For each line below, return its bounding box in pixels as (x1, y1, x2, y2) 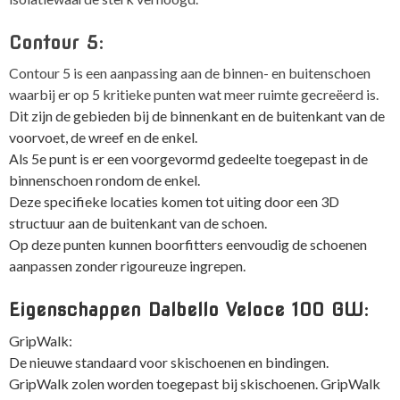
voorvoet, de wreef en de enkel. (9, 129, 197, 146)
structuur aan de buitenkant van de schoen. (9, 214, 267, 232)
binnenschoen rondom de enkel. (9, 171, 200, 189)
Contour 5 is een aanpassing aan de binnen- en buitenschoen (9, 64, 371, 82)
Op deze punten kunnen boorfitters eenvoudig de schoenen (9, 236, 367, 254)
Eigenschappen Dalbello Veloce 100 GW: (9, 298, 369, 321)
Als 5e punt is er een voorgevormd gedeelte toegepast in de (9, 150, 368, 168)
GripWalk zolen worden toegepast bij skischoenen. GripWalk (9, 374, 380, 392)
